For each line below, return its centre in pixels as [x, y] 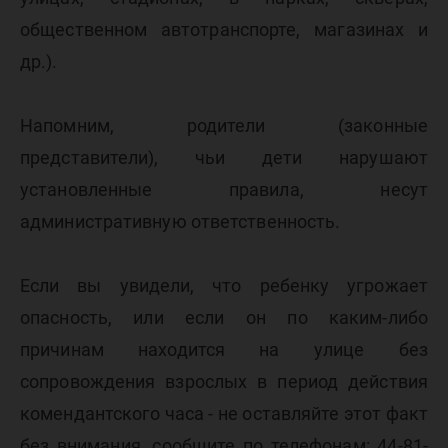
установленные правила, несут [224, 189]
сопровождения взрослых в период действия [224, 381]
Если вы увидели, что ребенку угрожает [224, 285]
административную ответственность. [180, 221]
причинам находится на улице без [224, 349]
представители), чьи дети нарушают [224, 157]
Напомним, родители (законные [224, 125]
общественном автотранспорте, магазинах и [224, 29]
